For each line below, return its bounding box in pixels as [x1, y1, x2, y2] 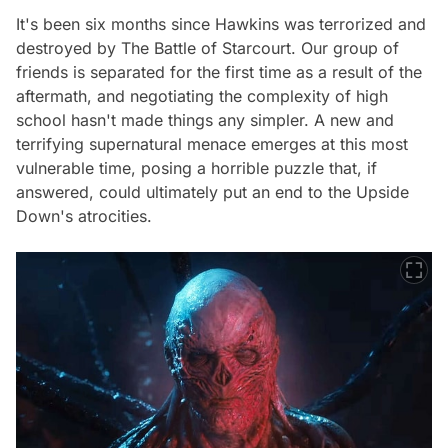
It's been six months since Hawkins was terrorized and [16, 13, 426, 34]
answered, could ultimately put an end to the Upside [16, 181, 409, 202]
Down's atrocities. [16, 205, 152, 226]
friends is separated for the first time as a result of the [16, 61, 422, 82]
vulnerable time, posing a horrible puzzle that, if [16, 157, 377, 178]
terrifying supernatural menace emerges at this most [16, 133, 408, 154]
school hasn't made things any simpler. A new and [16, 109, 394, 130]
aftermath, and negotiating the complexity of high [16, 85, 388, 106]
